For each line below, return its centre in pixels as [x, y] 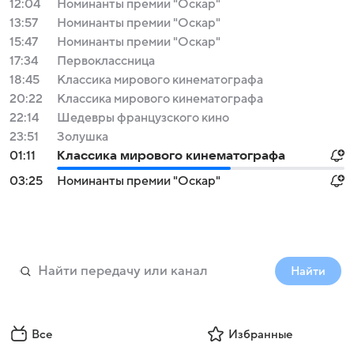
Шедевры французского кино [143, 118]
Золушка [83, 137]
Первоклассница [106, 61]
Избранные [260, 334]
